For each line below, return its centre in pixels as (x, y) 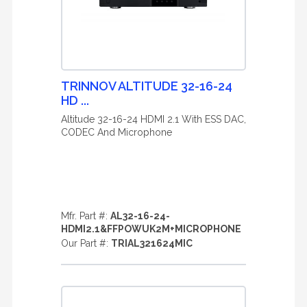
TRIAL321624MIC (152, 243)
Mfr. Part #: (86, 216)
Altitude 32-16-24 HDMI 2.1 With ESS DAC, (153, 119)
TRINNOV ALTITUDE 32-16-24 (147, 86)
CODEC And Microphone (116, 132)
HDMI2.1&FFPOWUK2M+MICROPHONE (151, 229)
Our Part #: (86, 243)
